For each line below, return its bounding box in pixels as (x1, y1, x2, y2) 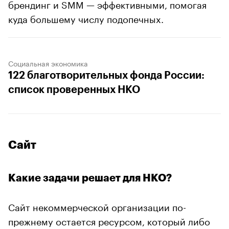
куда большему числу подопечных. (8, 10, 164, 25)
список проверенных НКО (8, 84, 140, 95)
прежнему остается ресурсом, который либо (8, 213, 210, 227)
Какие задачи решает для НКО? (8, 172, 172, 184)
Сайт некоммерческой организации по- (8, 198, 186, 213)
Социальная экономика (8, 57, 88, 68)
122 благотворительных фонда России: (8, 70, 204, 81)
